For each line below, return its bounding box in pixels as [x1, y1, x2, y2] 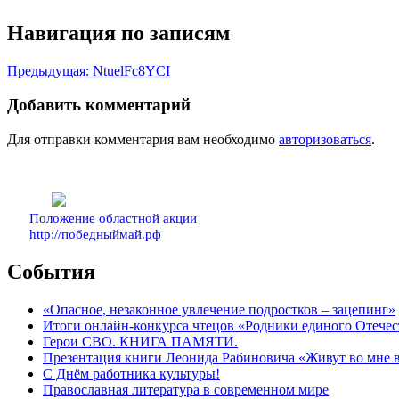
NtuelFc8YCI [93, 62, 170, 78]
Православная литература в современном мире [43, 381, 329, 397]
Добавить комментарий [7, 95, 191, 115]
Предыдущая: [7, 62, 89, 78]
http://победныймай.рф [29, 227, 161, 242]
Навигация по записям [7, 20, 230, 45]
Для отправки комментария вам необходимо [7, 132, 279, 148]
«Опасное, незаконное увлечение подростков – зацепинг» [43, 301, 395, 317]
